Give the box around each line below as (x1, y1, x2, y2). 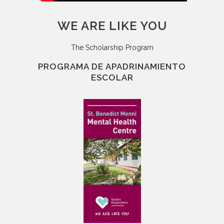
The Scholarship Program (70, 43, 153, 52)
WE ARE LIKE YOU (57, 18, 167, 33)
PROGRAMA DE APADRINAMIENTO (38, 61, 186, 72)
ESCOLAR (90, 72, 133, 83)
